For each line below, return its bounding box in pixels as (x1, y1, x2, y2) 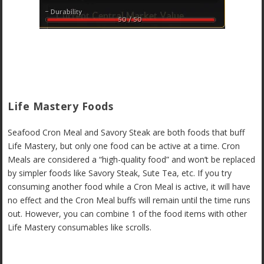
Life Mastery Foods (8, 99, 114, 114)
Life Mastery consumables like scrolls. (8, 222, 152, 233)
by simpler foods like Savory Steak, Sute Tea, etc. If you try (8, 167, 232, 179)
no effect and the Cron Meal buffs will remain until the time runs (8, 194, 251, 206)
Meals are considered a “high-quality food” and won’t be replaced (8, 154, 256, 166)
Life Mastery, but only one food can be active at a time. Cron (8, 140, 240, 152)
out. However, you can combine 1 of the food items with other (8, 208, 247, 220)
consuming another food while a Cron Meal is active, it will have (8, 181, 251, 193)
